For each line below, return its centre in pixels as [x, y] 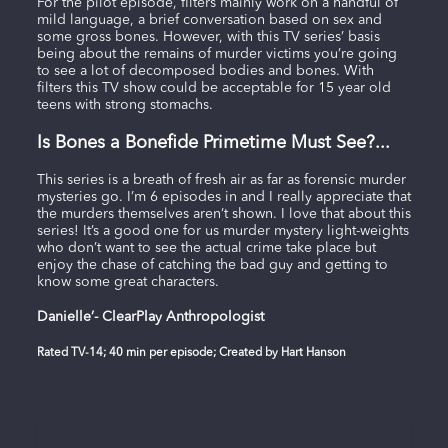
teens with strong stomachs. [124, 104]
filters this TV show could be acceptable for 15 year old [213, 87]
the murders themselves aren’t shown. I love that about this [223, 213]
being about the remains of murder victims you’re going [216, 53]
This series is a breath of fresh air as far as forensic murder [221, 179]
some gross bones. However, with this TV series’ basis [208, 36]
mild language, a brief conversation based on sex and [209, 19]
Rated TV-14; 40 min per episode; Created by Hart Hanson [191, 352]
